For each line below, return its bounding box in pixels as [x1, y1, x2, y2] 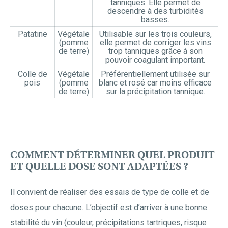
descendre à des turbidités [107, 6, 204, 16]
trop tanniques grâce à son [108, 46, 203, 56]
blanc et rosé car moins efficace [99, 78, 212, 88]
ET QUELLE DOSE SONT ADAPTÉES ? [10, 160, 188, 173]
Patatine [17, 29, 47, 39]
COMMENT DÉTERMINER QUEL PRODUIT [10, 149, 215, 161]
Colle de [17, 69, 47, 79]
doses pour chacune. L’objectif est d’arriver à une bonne [10, 203, 207, 212]
